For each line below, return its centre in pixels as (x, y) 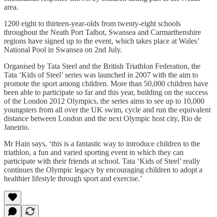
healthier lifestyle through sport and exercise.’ (73, 178)
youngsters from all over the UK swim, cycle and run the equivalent (107, 109)
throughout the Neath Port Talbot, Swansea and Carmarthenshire (102, 32)
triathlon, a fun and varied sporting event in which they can (94, 152)
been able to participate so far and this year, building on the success (106, 92)
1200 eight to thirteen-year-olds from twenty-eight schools (92, 23)
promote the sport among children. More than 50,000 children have (106, 83)
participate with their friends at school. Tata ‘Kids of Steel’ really (102, 161)
